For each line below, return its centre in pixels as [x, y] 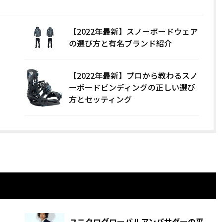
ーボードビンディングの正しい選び [132, 87]
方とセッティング [101, 99]
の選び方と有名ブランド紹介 [121, 43]
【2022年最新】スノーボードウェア [134, 31]
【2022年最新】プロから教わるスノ [134, 76]
